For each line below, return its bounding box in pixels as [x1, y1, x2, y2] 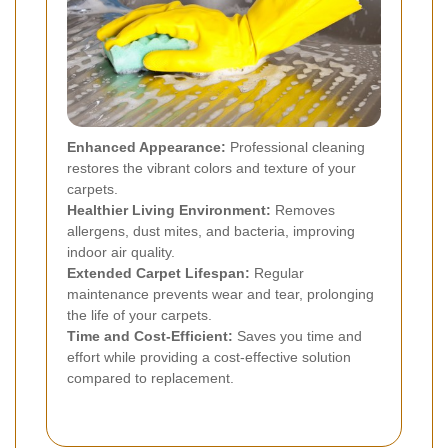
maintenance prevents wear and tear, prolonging [67, 286, 374, 303]
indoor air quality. [67, 244, 175, 261]
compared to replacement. [67, 370, 234, 387]
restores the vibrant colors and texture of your [67, 160, 356, 177]
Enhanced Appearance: [67, 139, 226, 156]
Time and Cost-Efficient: [67, 328, 233, 345]
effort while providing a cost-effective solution [67, 349, 351, 366]
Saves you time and [233, 328, 362, 345]
